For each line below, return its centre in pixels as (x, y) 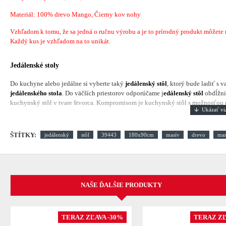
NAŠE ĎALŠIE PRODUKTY (122, 185)
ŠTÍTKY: (23, 135)
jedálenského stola (36, 93)
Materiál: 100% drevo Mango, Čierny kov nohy (75, 14)
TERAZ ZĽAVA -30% (92, 217)
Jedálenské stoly (35, 65)
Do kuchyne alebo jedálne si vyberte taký (68, 83)
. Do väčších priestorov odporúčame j (113, 93)
